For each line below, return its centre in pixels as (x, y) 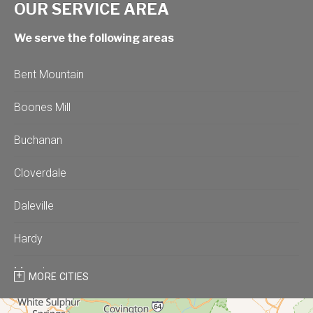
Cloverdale (40, 173)
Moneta (33, 271)
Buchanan (38, 140)
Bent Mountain (49, 74)
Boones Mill (42, 107)
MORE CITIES (59, 276)
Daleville (34, 205)
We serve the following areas (94, 38)
